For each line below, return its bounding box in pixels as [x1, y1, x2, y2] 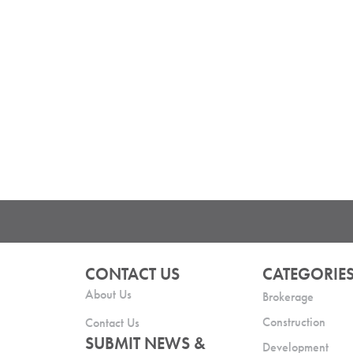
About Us [84, 285, 132, 303]
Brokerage [262, 288, 314, 305]
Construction [262, 313, 326, 330]
